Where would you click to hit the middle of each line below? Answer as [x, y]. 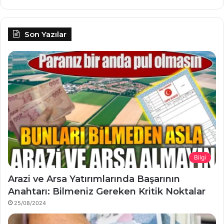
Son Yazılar [45, 34]
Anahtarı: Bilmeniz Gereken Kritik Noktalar [107, 192]
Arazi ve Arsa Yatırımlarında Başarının [94, 179]
